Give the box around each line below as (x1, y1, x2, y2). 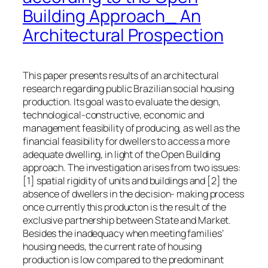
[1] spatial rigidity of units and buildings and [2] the (23, 174, 237, 188)
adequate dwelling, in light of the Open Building (23, 148, 221, 162)
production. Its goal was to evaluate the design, (23, 95, 221, 109)
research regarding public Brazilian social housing (23, 82, 234, 96)
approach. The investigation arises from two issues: (23, 161, 241, 175)
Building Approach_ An (23, 4, 201, 28)
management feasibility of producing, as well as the (23, 121, 240, 135)
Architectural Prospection (23, 23, 224, 47)
